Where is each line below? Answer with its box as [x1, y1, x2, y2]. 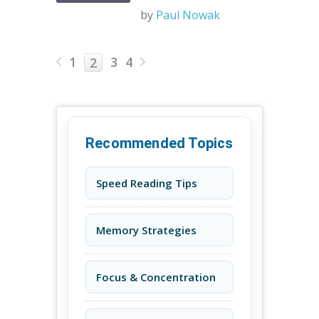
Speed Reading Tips [96, 176, 197, 190]
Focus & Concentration [96, 270, 216, 285]
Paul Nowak [156, 7, 220, 23]
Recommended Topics [85, 135, 234, 152]
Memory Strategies [96, 223, 197, 238]
